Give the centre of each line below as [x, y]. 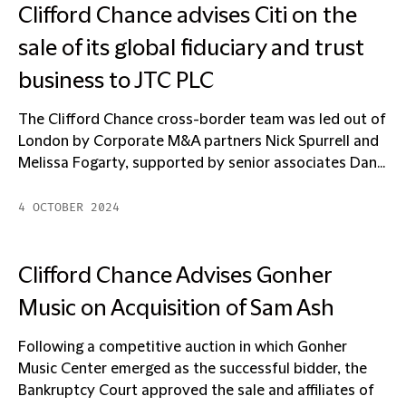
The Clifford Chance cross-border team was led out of [202, 120]
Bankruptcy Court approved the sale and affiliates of [196, 391]
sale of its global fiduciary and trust [191, 49]
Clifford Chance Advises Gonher [175, 276]
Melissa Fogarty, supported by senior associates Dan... [202, 163]
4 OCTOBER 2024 [69, 208]
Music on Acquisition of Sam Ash [176, 309]
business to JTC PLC [116, 82]
